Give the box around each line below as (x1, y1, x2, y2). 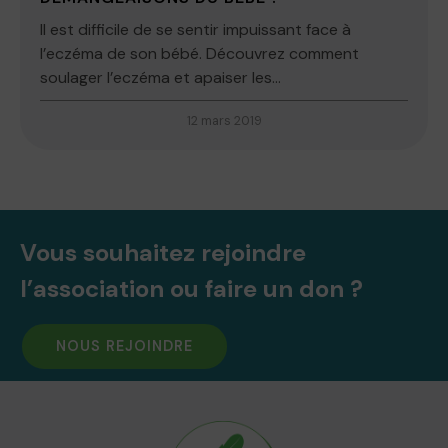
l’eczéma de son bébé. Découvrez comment (40, 42, 359, 64)
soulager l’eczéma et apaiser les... (40, 66, 281, 88)
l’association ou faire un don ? (20, 272, 363, 304)
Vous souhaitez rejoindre (20, 236, 306, 268)
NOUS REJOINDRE (56, 336, 193, 355)
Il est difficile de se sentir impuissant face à (40, 18, 351, 40)
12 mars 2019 (186, 111, 262, 129)
